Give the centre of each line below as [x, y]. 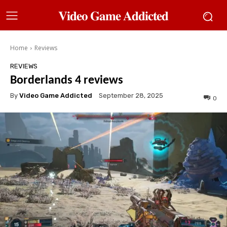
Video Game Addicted [56, 95]
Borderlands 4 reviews [67, 81]
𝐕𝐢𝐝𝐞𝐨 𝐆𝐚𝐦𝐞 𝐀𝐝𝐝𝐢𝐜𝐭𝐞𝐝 [113, 16]
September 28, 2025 [131, 96]
